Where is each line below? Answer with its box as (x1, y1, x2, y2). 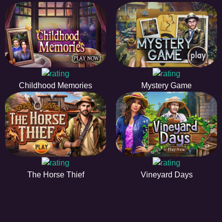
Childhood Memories (19, 81, 92, 90)
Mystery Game (141, 81, 192, 90)
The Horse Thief (27, 170, 84, 179)
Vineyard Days (140, 170, 193, 179)
